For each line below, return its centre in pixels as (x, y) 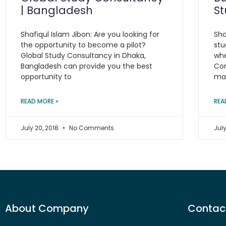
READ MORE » (40, 101)
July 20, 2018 (40, 128)
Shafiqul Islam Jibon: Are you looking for (90, 34)
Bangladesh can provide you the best (87, 66)
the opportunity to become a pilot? (83, 45)
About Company (47, 208)
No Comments (91, 128)
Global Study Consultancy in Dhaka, (83, 55)
